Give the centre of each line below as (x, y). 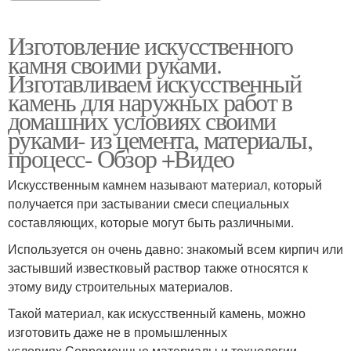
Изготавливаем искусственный (155, 83)
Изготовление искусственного (150, 45)
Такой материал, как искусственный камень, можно (157, 313)
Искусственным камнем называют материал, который (165, 185)
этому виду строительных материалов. (120, 287)
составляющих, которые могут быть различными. (151, 223)
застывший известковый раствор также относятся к (158, 268)
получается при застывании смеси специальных (148, 204)
